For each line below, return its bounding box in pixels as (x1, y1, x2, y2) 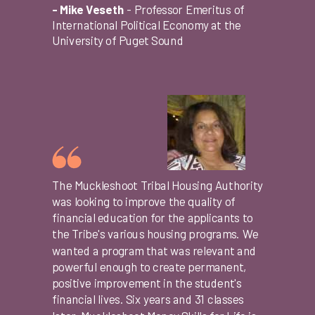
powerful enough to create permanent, (52, 259, 247, 274)
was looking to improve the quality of (52, 194, 236, 209)
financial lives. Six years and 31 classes (52, 292, 244, 307)
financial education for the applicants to (52, 210, 253, 225)
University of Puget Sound (52, 33, 184, 49)
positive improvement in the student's (52, 276, 242, 290)
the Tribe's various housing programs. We (52, 226, 258, 242)
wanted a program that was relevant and (52, 243, 257, 258)
